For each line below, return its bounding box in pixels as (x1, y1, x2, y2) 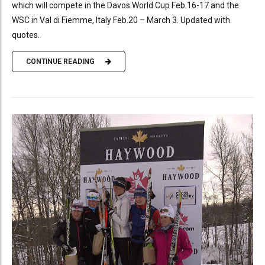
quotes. (12, 30, 40, 40)
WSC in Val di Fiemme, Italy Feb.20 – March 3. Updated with (12, 15, 230, 25)
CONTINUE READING (26, 57, 95, 66)
